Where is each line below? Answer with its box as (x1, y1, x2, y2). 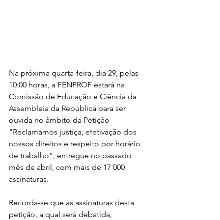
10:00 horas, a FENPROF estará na (9, 80, 127, 89)
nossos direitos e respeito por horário (9, 138, 142, 148)
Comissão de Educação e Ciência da (9, 91, 138, 101)
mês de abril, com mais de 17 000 (9, 162, 127, 172)
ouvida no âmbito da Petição (9, 115, 111, 125)
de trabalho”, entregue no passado (9, 150, 134, 160)
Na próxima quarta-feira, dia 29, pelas (9, 68, 140, 78)
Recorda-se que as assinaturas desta (9, 197, 136, 207)
